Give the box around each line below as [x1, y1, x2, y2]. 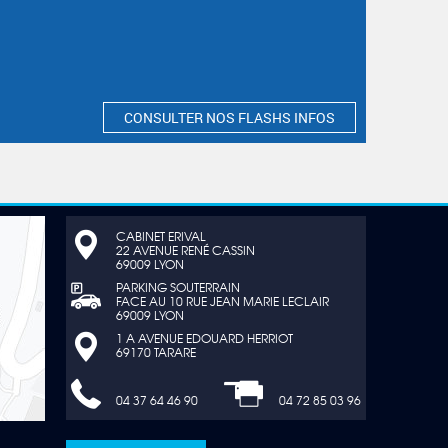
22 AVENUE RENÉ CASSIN [116, 241, 255, 259]
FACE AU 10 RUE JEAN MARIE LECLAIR [116, 292, 329, 310]
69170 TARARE [116, 343, 199, 361]
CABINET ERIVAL [116, 227, 206, 245]
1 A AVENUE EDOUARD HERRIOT [116, 329, 293, 347]
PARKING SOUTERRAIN [116, 278, 240, 296]
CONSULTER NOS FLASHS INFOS [124, 108, 335, 127]
